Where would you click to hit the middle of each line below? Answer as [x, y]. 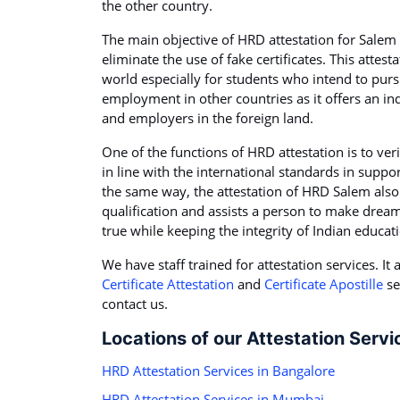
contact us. [135, 304]
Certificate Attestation [168, 284]
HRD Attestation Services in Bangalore [218, 371]
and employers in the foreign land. [208, 118]
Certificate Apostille [324, 284]
